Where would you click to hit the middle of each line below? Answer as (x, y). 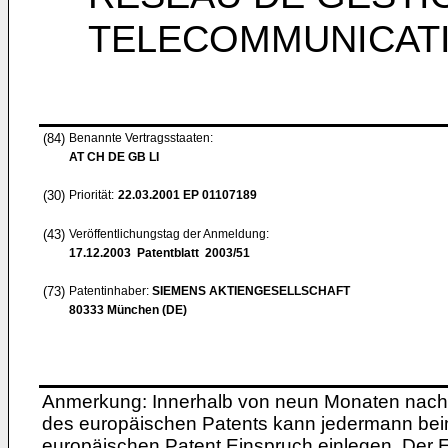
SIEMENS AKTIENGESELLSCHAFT (251, 291)
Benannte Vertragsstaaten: (141, 138)
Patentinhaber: (110, 291)
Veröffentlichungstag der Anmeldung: (169, 234)
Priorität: (91, 195)
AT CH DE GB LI (114, 157)
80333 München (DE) (128, 310)
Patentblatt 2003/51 (190, 253)
